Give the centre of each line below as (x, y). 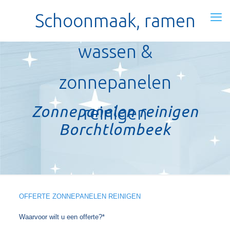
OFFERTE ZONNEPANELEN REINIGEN (80, 196)
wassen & (115, 51)
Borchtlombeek (115, 129)
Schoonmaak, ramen (115, 21)
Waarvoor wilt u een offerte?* (62, 217)
